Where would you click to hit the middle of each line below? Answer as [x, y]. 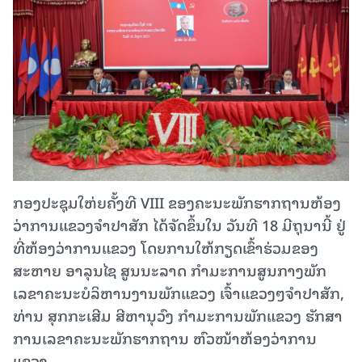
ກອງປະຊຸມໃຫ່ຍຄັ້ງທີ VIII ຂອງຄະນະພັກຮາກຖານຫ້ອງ [177, 202]
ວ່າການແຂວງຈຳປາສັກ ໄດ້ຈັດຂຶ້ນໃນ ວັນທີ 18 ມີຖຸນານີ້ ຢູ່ [179, 225]
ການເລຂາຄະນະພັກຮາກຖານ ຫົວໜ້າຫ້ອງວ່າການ [165, 338]
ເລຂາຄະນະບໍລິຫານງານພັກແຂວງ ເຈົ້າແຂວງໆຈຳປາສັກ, [179, 293]
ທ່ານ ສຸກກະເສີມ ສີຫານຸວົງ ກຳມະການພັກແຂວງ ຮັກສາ [178, 315]
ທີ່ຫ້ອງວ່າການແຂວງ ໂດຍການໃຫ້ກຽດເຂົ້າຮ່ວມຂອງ [166, 247]
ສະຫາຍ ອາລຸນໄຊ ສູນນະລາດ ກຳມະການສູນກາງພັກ [170, 270]
